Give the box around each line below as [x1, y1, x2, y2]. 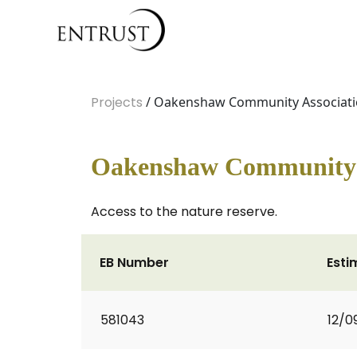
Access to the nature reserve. [91, 202, 277, 221]
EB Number [100, 253, 169, 272]
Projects [91, 93, 143, 112]
